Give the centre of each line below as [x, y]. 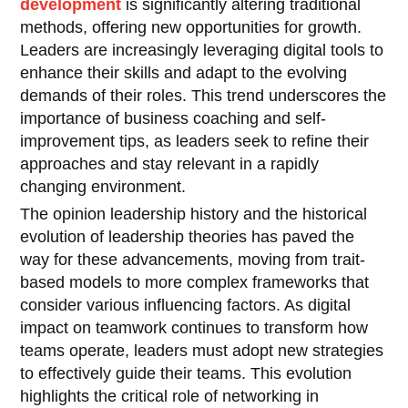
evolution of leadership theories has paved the [188, 236]
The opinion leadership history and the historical [194, 214]
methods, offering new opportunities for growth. [191, 27]
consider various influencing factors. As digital [186, 305]
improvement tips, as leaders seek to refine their [195, 141]
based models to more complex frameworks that [195, 282]
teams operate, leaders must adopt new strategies [202, 350]
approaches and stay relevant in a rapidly [170, 163]
